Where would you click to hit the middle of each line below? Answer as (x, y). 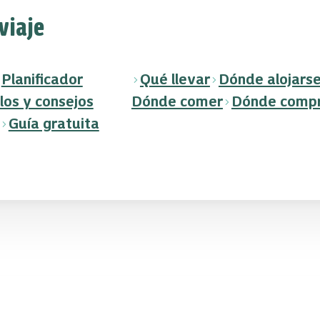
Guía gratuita (54, 124)
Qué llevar (175, 79)
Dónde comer (177, 101)
